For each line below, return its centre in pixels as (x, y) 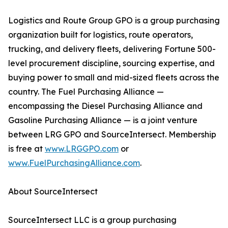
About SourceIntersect (53, 192)
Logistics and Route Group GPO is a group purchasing (114, 21)
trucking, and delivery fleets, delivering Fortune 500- (112, 49)
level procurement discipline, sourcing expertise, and (111, 63)
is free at (26, 149)
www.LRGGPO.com (82, 149)
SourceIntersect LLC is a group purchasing (92, 220)
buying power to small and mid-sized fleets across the (114, 78)
